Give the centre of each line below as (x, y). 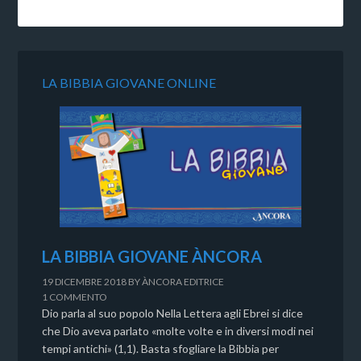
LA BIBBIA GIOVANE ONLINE (129, 82)
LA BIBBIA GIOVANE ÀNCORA (152, 256)
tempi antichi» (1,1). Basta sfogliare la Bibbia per (161, 348)
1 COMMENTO (75, 297)
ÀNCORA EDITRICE (183, 281)
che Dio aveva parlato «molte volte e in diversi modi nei (178, 330)
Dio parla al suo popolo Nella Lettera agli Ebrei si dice (173, 313)
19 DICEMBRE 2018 (85, 281)
